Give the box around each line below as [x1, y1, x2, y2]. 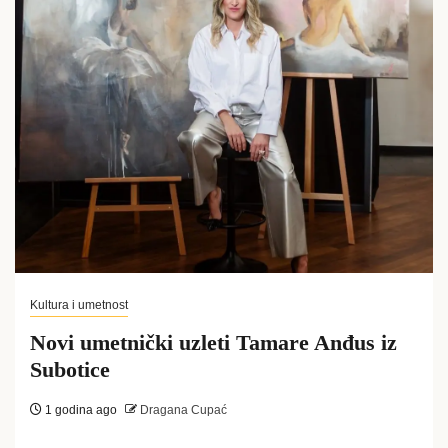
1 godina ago [42, 403, 117, 417]
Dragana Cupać [137, 403, 227, 417]
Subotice [30, 357, 110, 382]
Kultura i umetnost [30, 298, 128, 312]
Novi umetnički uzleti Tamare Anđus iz [30, 330, 397, 355]
